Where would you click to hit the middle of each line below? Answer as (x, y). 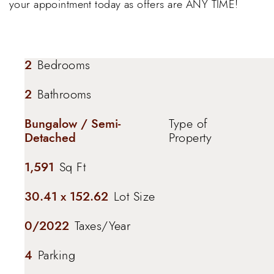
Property (190, 138)
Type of (188, 124)
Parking (57, 255)
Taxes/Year (103, 226)
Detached (50, 137)
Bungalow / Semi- (72, 123)
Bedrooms (64, 65)
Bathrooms (65, 94)
